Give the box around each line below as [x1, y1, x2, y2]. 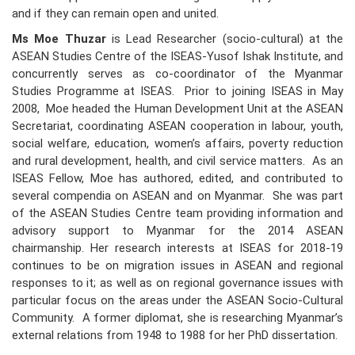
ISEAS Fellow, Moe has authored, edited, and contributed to [12, 171, 343, 186]
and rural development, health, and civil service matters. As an [12, 154, 343, 169]
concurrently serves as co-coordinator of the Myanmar [12, 67, 343, 82]
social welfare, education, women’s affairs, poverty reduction [12, 136, 343, 151]
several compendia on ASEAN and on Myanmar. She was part [12, 189, 343, 204]
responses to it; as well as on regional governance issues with [12, 276, 343, 291]
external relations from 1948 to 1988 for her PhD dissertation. [12, 328, 338, 343]
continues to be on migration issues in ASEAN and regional [12, 258, 343, 273]
